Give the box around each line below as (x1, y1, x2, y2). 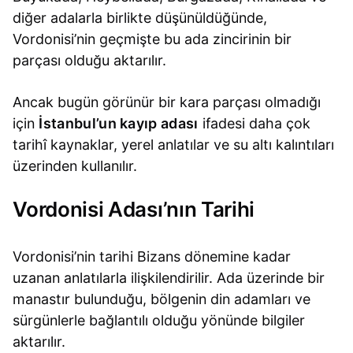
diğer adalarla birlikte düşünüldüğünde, (13, 9, 268, 27)
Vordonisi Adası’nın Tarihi (13, 196, 255, 221)
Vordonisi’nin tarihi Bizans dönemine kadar (13, 248, 292, 266)
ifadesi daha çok (198, 115, 310, 132)
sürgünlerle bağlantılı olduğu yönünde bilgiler (13, 312, 306, 329)
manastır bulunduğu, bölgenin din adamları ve (13, 291, 311, 308)
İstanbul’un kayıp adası (39, 115, 199, 132)
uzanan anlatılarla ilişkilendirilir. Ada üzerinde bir (13, 269, 325, 287)
